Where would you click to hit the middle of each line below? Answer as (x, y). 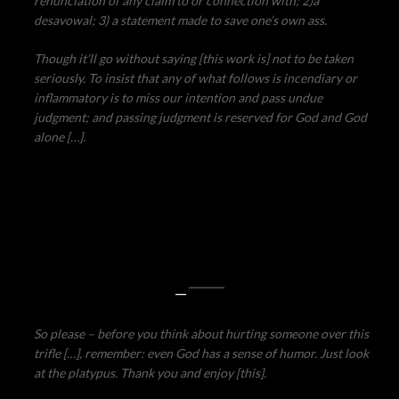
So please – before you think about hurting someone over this (202, 334)
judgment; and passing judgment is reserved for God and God (201, 118)
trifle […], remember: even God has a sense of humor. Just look (202, 354)
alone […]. (60, 137)
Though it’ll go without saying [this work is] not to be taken (194, 59)
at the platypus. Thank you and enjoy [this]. (151, 373)
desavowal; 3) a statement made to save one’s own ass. (181, 20)
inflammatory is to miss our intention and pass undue (179, 98)
